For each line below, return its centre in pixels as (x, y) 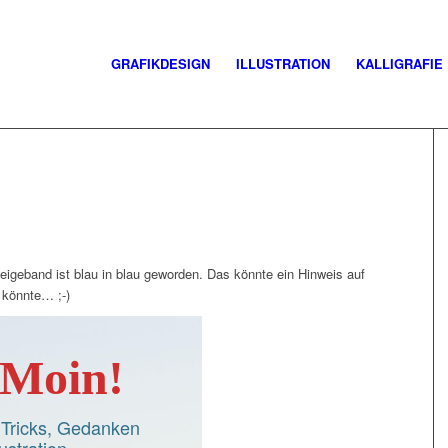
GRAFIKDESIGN (160, 63)
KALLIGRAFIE (399, 63)
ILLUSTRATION (283, 63)
